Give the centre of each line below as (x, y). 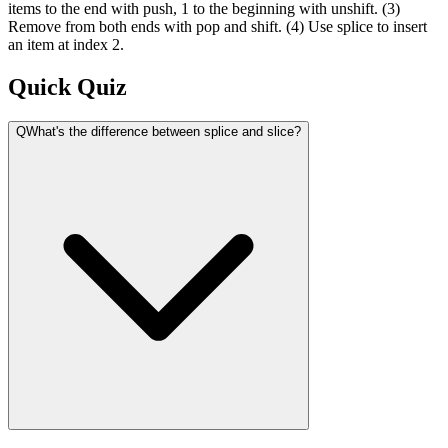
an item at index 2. (66, 45)
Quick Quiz (67, 87)
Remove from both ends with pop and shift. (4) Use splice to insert (217, 27)
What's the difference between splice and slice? (163, 131)
